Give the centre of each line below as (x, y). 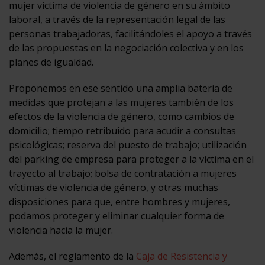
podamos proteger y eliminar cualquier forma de (117, 216)
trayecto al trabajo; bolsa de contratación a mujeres (123, 173)
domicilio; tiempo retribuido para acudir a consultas (122, 130)
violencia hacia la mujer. (61, 230)
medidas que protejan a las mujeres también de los (121, 102)
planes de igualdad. (51, 62)
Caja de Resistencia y (182, 256)
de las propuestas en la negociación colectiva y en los (126, 48)
